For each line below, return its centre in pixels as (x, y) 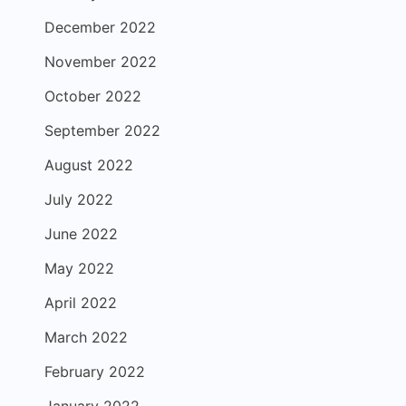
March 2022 (86, 337)
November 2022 (101, 62)
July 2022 (79, 199)
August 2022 (89, 165)
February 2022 (95, 372)
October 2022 (93, 96)
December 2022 (100, 27)
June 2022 (81, 234)
